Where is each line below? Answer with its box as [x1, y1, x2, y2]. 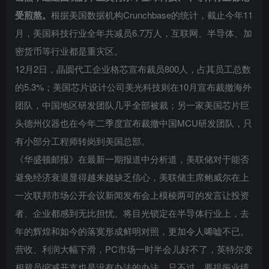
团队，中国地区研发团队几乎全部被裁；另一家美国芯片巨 [15, 98, 249, 111]
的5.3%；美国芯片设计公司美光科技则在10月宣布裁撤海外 [15, 80, 252, 93]
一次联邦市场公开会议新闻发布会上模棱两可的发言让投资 [15, 188, 249, 201]
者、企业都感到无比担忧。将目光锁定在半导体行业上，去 [15, 206, 249, 219]
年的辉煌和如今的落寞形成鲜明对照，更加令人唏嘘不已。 [15, 224, 249, 237]
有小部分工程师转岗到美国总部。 [15, 134, 150, 147]
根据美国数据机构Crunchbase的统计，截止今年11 [51, 8, 253, 21]
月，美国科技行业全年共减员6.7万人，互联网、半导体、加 [15, 26, 252, 39]
